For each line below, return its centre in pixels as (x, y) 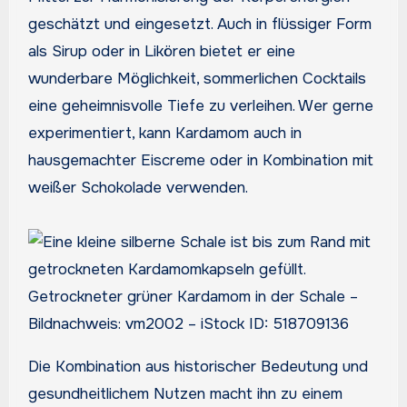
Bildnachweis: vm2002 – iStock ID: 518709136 (188, 324)
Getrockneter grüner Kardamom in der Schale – (193, 297)
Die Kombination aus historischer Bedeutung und (198, 367)
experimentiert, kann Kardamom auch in (164, 134)
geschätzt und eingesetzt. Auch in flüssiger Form (199, 25)
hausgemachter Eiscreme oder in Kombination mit (200, 161)
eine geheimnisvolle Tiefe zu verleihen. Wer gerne (200, 106)
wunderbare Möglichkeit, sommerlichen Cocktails (197, 79)
